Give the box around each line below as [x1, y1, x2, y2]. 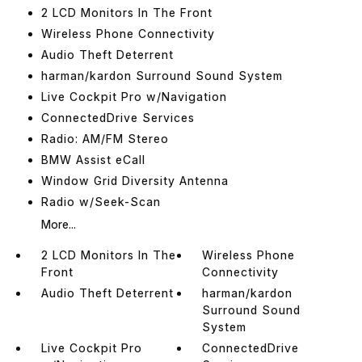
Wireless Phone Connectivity [40, 26, 215, 40]
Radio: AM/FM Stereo [40, 131, 169, 145]
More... [40, 217, 76, 231]
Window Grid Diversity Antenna [40, 173, 229, 187]
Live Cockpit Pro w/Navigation [40, 89, 227, 103]
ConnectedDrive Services [40, 110, 195, 124]
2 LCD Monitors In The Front [40, 5, 213, 19]
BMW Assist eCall [40, 152, 145, 166]
